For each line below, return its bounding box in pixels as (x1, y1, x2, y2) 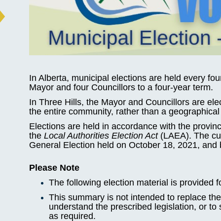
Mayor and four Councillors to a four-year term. (29, 82, 214, 93)
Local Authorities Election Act (44, 130, 158, 141)
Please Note (29, 163, 80, 173)
